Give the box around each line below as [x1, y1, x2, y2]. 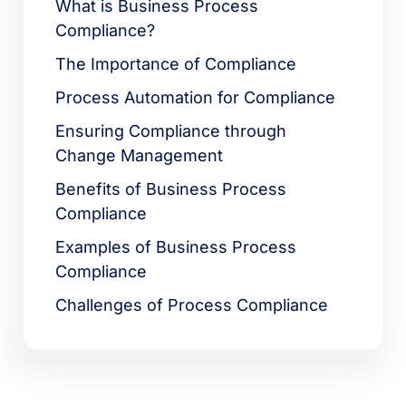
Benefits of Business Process [55, 179, 287, 199]
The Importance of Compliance [55, 54, 297, 74]
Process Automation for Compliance [55, 88, 336, 108]
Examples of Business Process [55, 237, 297, 257]
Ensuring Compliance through [55, 121, 287, 141]
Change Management [55, 146, 224, 166]
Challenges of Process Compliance [55, 295, 329, 315]
